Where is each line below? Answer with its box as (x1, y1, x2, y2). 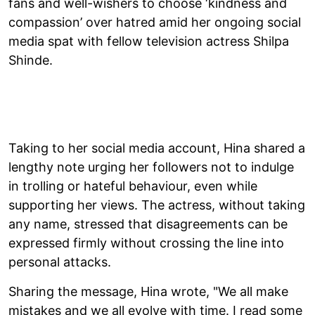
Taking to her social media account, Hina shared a (8, 140, 305, 155)
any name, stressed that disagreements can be (8, 216, 288, 231)
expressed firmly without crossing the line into (8, 235, 284, 250)
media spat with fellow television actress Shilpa (8, 33, 289, 49)
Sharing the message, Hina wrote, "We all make (8, 283, 288, 299)
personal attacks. (8, 254, 111, 269)
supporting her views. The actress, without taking (8, 197, 305, 212)
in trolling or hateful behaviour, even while (8, 178, 257, 193)
